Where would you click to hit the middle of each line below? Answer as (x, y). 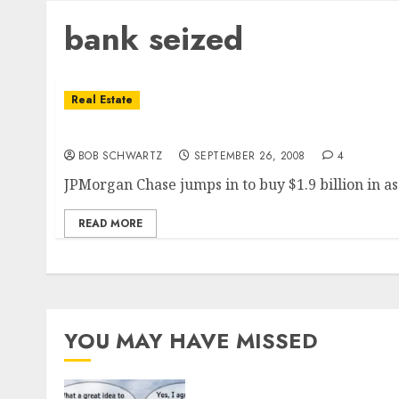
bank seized (154, 39)
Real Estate (102, 100)
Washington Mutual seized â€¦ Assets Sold (220, 133)
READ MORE (110, 224)
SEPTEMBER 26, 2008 (250, 156)
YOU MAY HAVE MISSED (191, 341)
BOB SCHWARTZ (121, 156)
